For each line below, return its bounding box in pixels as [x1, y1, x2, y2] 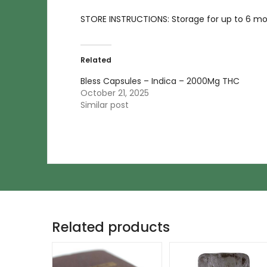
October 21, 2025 [80, 86, 149, 99]
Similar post [80, 98, 129, 111]
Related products [52, 217, 170, 237]
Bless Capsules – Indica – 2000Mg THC [80, 74, 240, 87]
